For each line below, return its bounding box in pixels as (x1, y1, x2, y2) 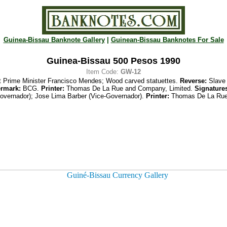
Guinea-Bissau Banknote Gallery (3, 36, 105, 44)
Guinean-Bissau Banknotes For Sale (110, 36, 224, 44)
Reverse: (180, 77, 207, 85)
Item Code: (86, 68, 121, 75)
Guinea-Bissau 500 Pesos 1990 (47, 56, 180, 66)
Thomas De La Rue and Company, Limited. (64, 85, 195, 92)
